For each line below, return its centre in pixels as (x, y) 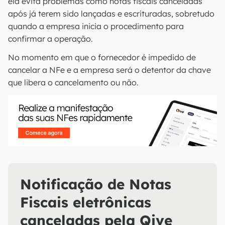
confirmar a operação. (50, 39)
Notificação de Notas (96, 184)
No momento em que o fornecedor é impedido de (102, 57)
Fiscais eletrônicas (86, 202)
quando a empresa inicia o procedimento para (96, 26)
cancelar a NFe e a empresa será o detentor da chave (109, 70)
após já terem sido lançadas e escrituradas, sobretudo (111, 14)
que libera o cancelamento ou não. (73, 82)
